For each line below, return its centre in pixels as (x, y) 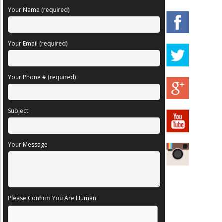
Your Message (28, 144)
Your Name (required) (38, 9)
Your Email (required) (37, 43)
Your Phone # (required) (42, 77)
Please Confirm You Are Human (52, 198)
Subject (18, 111)
